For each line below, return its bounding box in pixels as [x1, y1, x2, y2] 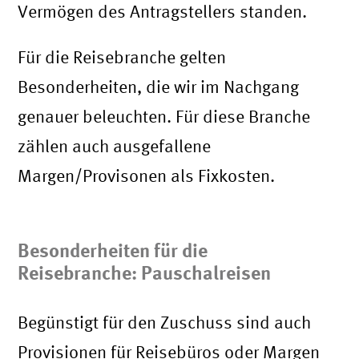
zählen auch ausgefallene [18, 136, 212, 156]
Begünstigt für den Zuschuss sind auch [18, 313, 312, 333]
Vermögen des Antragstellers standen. [18, 2, 308, 22]
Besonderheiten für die [18, 239, 208, 262]
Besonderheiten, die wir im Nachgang [18, 77, 300, 97]
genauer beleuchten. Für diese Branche [18, 107, 311, 127]
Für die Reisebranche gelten [18, 47, 227, 67]
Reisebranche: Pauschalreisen [18, 261, 272, 284]
